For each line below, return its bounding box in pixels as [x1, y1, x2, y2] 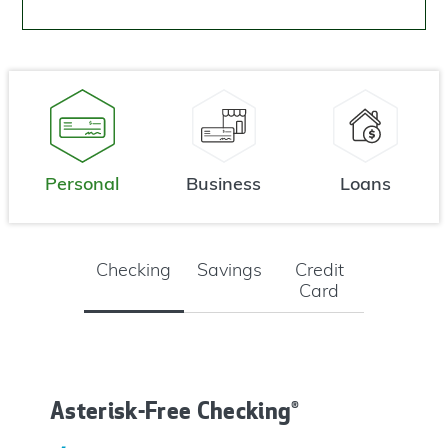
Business [186, 171, 262, 195]
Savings [196, 258, 262, 282]
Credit [294, 258, 344, 282]
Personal [45, 171, 120, 195]
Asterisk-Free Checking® [50, 395, 300, 425]
